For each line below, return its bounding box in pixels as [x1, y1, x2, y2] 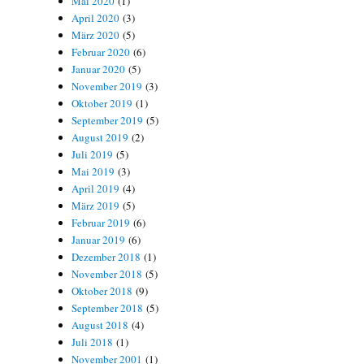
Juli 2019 [71, 147, 114, 162]
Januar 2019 [71, 232, 126, 247]
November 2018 [71, 266, 143, 281]
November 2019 [71, 79, 143, 93]
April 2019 [71, 181, 120, 196]
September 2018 [71, 301, 144, 315]
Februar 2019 [71, 215, 131, 230]
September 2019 [71, 113, 144, 128]
